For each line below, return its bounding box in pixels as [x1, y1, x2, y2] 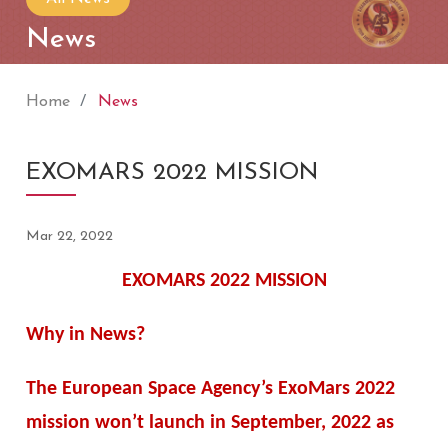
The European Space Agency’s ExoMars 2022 [26, 379, 396, 400]
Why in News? [26, 325, 146, 346]
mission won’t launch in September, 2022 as [26, 413, 395, 434]
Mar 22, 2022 [26, 229, 114, 245]
